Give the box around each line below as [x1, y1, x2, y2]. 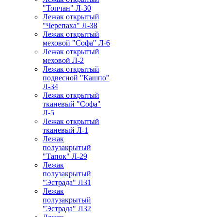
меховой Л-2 [43, 56, 84, 65]
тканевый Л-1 [43, 126, 88, 135]
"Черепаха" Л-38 [43, 21, 97, 30]
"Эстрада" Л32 [43, 204, 91, 213]
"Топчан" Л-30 [43, 4, 91, 13]
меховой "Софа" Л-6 [43, 39, 110, 47]
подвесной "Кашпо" [43, 74, 109, 82]
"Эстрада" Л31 [43, 178, 91, 187]
